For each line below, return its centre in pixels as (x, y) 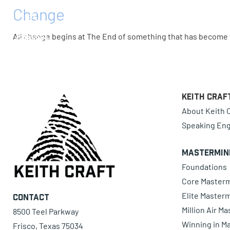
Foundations (204, 167)
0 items (91, 25)
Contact (31, 197)
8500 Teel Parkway (46, 211)
